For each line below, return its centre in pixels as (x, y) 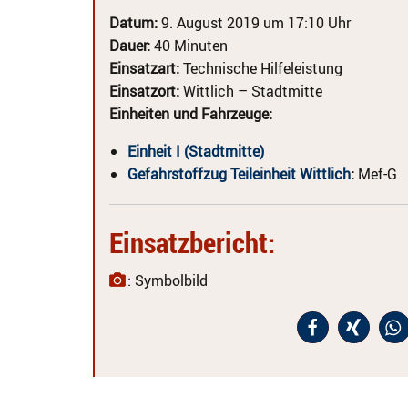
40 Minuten (189, 46)
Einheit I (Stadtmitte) (196, 151)
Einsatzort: (144, 91)
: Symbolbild (168, 280)
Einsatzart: (144, 68)
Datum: (133, 23)
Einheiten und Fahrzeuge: (191, 114)
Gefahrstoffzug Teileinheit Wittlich (239, 174)
